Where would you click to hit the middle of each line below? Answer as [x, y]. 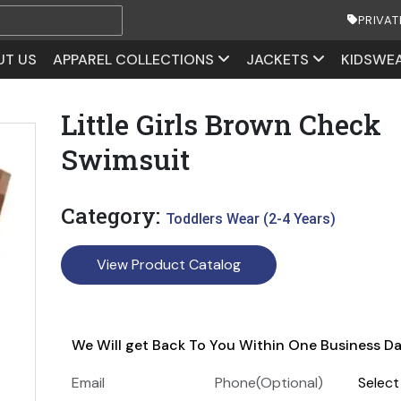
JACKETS [277, 60]
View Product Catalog [169, 264]
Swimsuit [125, 159]
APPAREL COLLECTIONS [133, 60]
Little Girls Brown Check [221, 124]
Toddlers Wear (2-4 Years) [251, 219]
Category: [113, 216]
